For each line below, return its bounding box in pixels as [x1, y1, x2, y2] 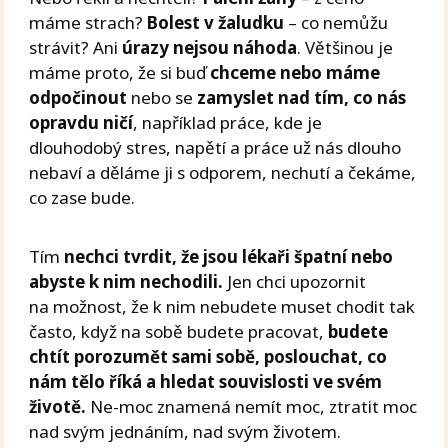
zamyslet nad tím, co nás [197, 86, 407, 110]
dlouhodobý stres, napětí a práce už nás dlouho [29, 136, 402, 160]
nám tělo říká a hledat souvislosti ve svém [29, 370, 383, 394]
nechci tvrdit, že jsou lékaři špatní [60, 245, 348, 269]
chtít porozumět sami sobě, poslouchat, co [29, 345, 388, 369]
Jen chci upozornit [223, 270, 367, 294]
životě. [29, 395, 87, 419]
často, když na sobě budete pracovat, [29, 320, 329, 344]
